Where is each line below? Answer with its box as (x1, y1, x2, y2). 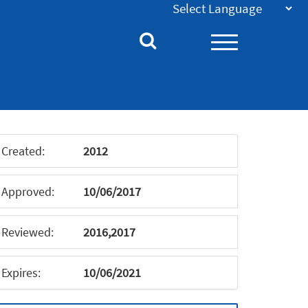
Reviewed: (1, 224, 54, 240)
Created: (1, 143, 45, 159)
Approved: (1, 184, 54, 199)
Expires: (1, 265, 41, 280)
